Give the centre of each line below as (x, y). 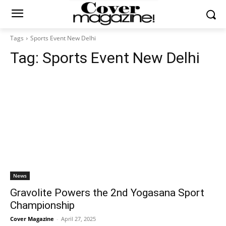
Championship (42, 205)
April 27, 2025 (78, 219)
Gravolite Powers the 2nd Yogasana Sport (107, 193)
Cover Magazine (32, 219)
